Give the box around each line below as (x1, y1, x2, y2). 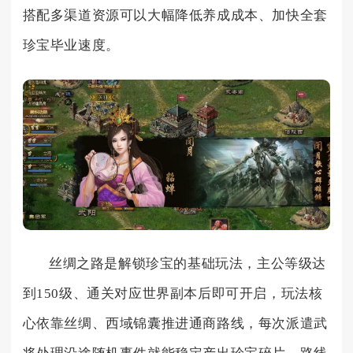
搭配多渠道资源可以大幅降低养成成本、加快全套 (22, 8, 328, 24)
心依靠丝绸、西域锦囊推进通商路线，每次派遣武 (22, 315, 328, 331)
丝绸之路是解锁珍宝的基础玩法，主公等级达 (49, 255, 327, 271)
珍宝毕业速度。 (22, 38, 120, 54)
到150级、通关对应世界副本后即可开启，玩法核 (22, 285, 323, 301)
